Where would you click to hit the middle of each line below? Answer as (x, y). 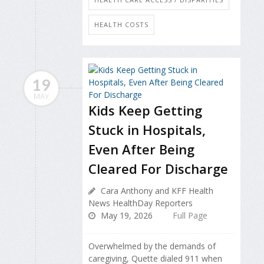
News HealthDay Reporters (141, 203)
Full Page (190, 216)
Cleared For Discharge (158, 169)
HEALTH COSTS (121, 25)
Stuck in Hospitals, (147, 130)
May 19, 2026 (126, 216)
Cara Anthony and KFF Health (156, 191)
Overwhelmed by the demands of (152, 246)
